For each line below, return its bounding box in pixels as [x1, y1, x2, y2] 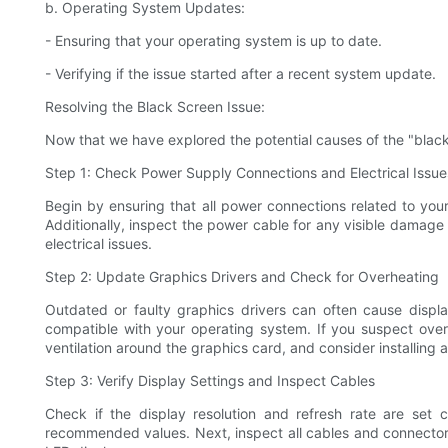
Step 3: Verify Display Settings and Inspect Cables [45, 372, 375, 390]
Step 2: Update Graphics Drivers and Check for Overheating [45, 268, 439, 286]
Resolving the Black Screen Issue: [45, 98, 265, 116]
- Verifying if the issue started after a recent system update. [45, 65, 436, 83]
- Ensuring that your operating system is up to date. [45, 32, 382, 50]
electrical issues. [45, 235, 152, 253]
